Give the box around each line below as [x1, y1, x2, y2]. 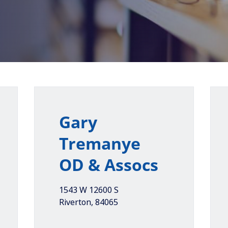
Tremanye [59, 132, 140, 154]
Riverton [59, 196, 91, 208]
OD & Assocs [59, 154, 158, 176]
